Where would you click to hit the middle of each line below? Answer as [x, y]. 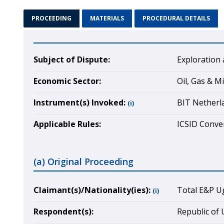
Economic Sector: [67, 81]
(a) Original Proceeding [83, 161]
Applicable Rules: [67, 124]
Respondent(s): [63, 211]
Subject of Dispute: [72, 59]
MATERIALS [107, 18]
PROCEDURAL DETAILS [176, 18]
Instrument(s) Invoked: [79, 102]
